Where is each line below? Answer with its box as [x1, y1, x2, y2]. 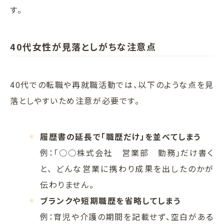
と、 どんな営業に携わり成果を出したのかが [40, 162, 214, 175]
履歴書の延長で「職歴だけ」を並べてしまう [40, 130, 201, 143]
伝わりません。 [40, 178, 94, 191]
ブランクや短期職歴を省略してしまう [40, 194, 181, 207]
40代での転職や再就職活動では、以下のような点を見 [10, 78, 214, 91]
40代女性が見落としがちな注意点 [10, 40, 156, 53]
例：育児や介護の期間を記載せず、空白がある [40, 210, 214, 223]
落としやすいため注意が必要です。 [10, 94, 140, 107]
